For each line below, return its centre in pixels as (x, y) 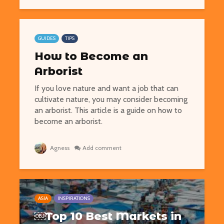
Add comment (102, 148)
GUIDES (47, 38)
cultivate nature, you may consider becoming (111, 99)
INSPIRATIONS (74, 198)
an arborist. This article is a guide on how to (108, 110)
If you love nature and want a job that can (106, 88)
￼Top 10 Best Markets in (108, 216)
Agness (59, 148)
